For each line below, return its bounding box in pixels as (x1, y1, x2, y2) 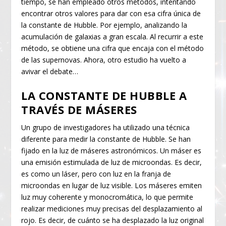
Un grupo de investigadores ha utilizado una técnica (21, 123, 190, 133)
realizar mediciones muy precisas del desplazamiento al (21, 204, 203, 214)
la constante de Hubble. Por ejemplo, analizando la (21, 20, 188, 30)
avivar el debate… (21, 67, 79, 77)
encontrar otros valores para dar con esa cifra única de (21, 9, 201, 19)
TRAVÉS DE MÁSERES (21, 102, 137, 118)
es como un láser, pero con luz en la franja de (21, 169, 172, 179)
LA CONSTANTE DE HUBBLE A (21, 88, 187, 103)
